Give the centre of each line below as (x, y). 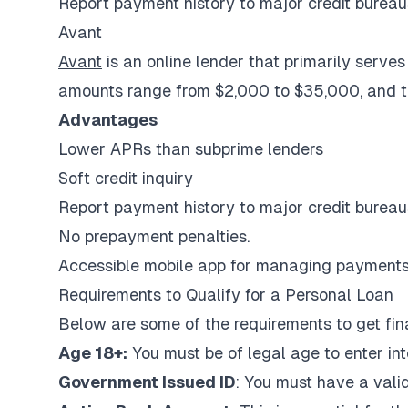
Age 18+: (93, 353)
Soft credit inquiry (126, 178)
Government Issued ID (147, 382)
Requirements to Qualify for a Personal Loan (226, 295)
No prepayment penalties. (156, 236)
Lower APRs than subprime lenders (191, 149)
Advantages (108, 120)
